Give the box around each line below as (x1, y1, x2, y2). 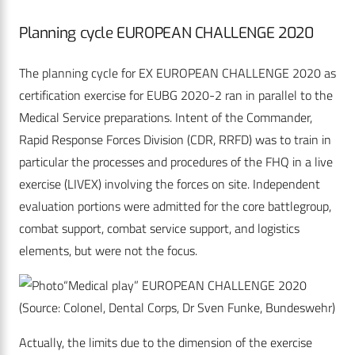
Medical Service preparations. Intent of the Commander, (19, 108, 312, 128)
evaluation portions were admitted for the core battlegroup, (19, 197, 331, 216)
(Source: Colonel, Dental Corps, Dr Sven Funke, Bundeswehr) (19, 298, 335, 318)
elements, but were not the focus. (19, 241, 200, 261)
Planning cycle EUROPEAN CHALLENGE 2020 (19, 23, 318, 44)
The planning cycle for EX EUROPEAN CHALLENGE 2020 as (19, 63, 336, 83)
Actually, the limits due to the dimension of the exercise (19, 333, 312, 353)
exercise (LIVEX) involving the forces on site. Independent (19, 174, 320, 194)
